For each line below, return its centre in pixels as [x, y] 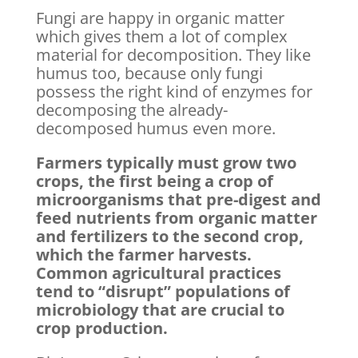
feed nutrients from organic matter [176, 218]
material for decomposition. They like [173, 55]
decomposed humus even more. [155, 129]
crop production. [101, 328]
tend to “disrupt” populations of [163, 292]
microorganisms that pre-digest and [178, 200]
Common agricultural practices [158, 273]
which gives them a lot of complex [161, 37]
